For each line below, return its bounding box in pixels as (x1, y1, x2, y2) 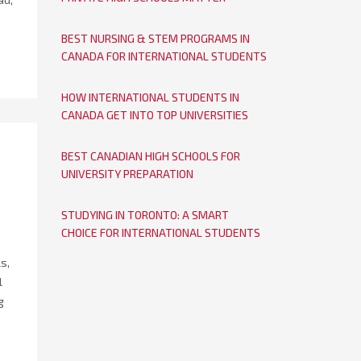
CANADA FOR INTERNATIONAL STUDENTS (61, 49, 267, 63)
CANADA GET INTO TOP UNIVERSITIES (61, 108, 248, 122)
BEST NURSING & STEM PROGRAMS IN (61, 31, 250, 45)
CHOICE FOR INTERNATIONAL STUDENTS (61, 226, 260, 239)
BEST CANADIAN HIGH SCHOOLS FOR (61, 149, 240, 163)
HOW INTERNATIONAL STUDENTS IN (61, 90, 239, 104)
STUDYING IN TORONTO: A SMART (61, 208, 229, 222)
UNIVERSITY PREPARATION (61, 167, 193, 180)
